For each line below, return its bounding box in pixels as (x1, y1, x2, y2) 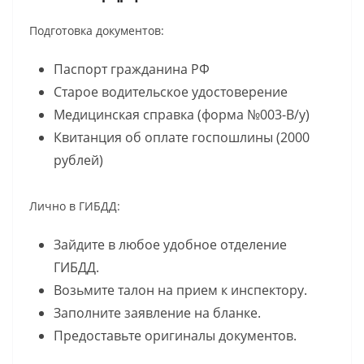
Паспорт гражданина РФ (54, 60, 210, 79)
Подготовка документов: (29, 23, 164, 39)
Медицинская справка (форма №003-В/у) (54, 106, 310, 124)
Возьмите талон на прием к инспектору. (54, 281, 307, 300)
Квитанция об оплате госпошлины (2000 (54, 128, 310, 147)
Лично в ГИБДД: (29, 198, 120, 214)
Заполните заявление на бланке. (54, 304, 261, 323)
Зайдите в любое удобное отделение (54, 236, 287, 254)
